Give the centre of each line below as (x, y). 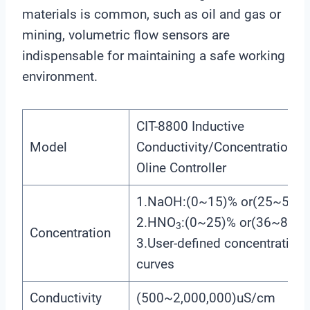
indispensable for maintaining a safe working (154, 55)
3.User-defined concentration (220, 243)
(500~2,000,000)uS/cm (206, 298)
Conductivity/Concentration (215, 147)
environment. (60, 76)
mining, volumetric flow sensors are (126, 35)
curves (155, 264)
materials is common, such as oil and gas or (152, 14)
